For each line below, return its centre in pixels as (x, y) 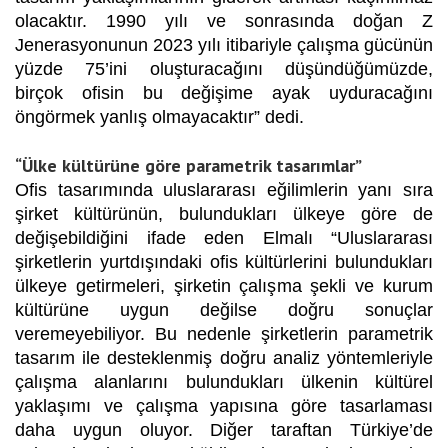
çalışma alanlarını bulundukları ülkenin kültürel (224, 381)
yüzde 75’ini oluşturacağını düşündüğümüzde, (224, 68)
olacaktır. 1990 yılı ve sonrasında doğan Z (224, 20)
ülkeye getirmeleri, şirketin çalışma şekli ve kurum (224, 285)
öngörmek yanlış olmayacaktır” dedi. (159, 116)
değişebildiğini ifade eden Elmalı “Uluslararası (224, 237)
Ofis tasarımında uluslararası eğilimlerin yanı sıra (224, 189)
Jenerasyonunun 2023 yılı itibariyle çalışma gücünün (224, 44)
